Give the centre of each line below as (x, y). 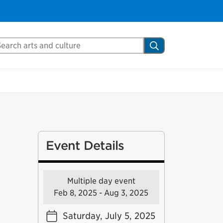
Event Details (85, 146)
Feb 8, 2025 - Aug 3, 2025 (101, 193)
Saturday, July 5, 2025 (109, 216)
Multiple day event (101, 181)
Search (165, 45)
